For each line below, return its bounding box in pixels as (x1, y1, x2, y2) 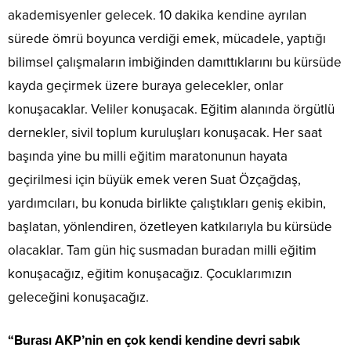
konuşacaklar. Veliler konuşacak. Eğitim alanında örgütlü (8, 101, 335, 118)
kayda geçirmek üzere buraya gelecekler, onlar (8, 78, 284, 95)
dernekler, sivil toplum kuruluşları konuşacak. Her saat (8, 125, 322, 142)
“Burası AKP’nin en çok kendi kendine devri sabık (8, 332, 300, 349)
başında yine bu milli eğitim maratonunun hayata (8, 148, 288, 165)
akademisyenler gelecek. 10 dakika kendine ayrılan (8, 7, 306, 24)
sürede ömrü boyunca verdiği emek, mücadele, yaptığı (8, 31, 326, 48)
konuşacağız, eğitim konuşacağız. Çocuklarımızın (8, 266, 291, 283)
